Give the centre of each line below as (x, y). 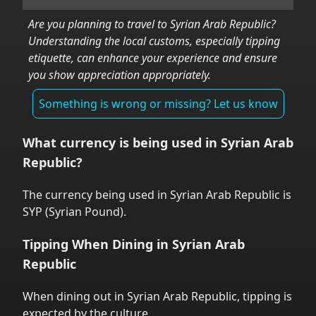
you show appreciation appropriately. (120, 75)
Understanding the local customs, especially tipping (154, 41)
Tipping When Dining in (97, 244)
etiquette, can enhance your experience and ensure (153, 58)
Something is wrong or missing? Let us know (158, 104)
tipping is (267, 296)
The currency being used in (96, 195)
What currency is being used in (122, 142)
